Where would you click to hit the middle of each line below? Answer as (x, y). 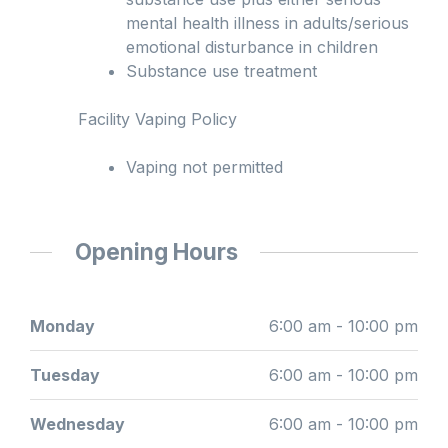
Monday (62, 326)
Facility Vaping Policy (157, 119)
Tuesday (65, 375)
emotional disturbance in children (252, 47)
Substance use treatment (221, 71)
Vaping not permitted (204, 167)
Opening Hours (156, 252)
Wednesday (77, 424)
